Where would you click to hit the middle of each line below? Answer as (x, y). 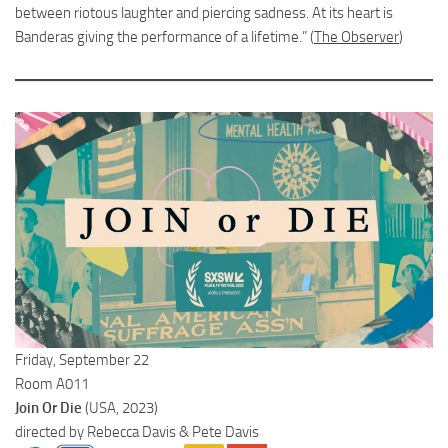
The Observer (356, 37)
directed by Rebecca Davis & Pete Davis (137, 431)
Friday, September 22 (82, 359)
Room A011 (52, 383)
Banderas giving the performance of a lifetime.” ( (164, 37)
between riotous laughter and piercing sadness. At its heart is (204, 13)
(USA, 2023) (121, 407)
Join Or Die (50, 407)
